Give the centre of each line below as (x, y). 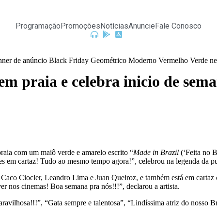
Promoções (80, 26)
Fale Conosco (178, 26)
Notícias (114, 26)
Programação (38, 26)
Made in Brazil (157, 153)
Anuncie (142, 26)
